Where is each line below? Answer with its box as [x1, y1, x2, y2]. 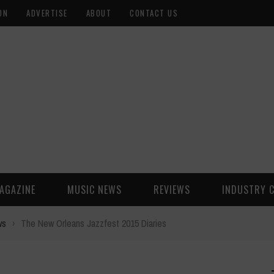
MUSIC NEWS [67, 182, 122, 197]
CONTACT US [130, 7, 178, 19]
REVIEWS [154, 182, 190, 197]
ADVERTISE [26, 7, 68, 19]
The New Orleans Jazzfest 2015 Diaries [21, 217, 166, 230]
